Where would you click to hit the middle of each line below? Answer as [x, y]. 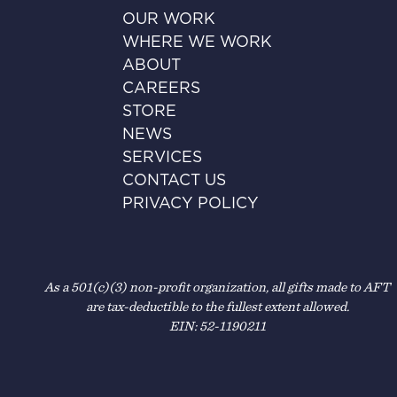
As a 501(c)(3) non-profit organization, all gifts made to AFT [218, 287]
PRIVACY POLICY [190, 204]
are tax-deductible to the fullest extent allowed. [217, 307]
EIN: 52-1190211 [217, 326]
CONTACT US [174, 181]
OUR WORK [168, 20]
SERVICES [162, 158]
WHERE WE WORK [197, 43]
